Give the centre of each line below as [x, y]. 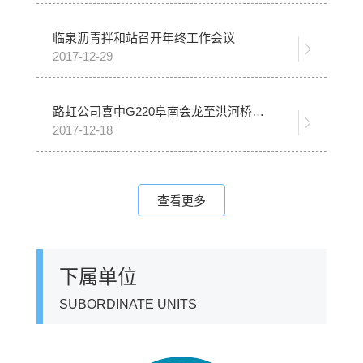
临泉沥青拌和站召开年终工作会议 [144, 38]
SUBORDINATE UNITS [128, 305]
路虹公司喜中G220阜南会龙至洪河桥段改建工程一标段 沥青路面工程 [258, 112]
